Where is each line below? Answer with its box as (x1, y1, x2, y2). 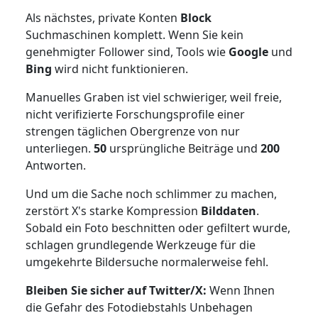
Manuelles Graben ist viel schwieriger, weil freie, (25, 89, 282, 105)
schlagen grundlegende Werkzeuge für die (25, 236, 256, 253)
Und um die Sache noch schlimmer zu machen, (25, 185, 277, 202)
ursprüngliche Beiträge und (109, 140, 261, 156)
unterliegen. (25, 140, 94, 156)
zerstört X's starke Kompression (25, 202, 201, 219)
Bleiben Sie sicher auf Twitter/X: (25, 282, 207, 298)
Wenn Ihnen (206, 282, 275, 298)
